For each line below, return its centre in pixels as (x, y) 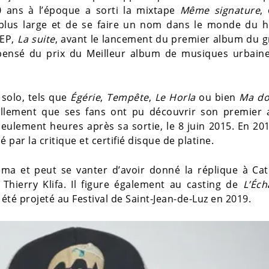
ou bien (217, 97)
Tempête (128, 97)
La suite (36, 39)
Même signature (220, 10)
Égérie (86, 97)
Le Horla (175, 97)
